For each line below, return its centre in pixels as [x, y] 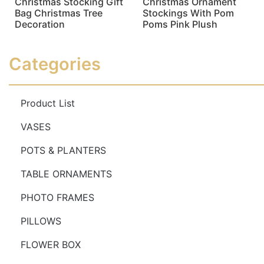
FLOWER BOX [51, 245]
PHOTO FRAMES [57, 198]
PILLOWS [41, 221]
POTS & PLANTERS [63, 151]
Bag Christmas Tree [59, 13]
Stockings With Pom [188, 13]
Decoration [40, 24]
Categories [55, 64]
